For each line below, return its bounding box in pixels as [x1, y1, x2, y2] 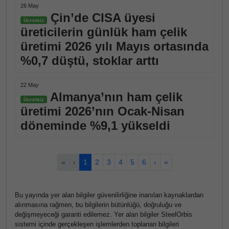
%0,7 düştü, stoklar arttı [20, 54, 159, 67]
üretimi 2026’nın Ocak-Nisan [20, 104, 185, 118]
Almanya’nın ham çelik [47, 90, 182, 104]
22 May [20, 82, 39, 88]
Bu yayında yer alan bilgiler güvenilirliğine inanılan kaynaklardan [15, 191, 203, 199]
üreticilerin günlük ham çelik [20, 25, 187, 39]
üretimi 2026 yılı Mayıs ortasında [20, 39, 209, 53]
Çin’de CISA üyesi [47, 11, 155, 25]
